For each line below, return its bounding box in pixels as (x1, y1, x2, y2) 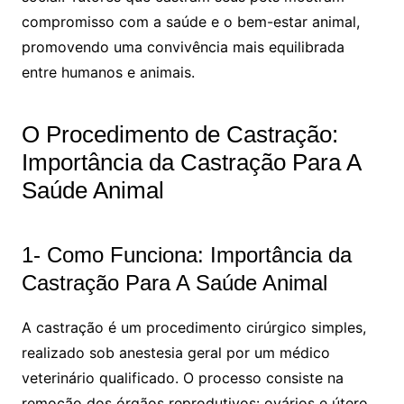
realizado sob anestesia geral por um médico (21, 344, 330, 363)
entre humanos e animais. (21, 63, 195, 82)
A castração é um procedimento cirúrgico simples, (21, 318, 366, 337)
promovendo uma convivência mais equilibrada (21, 38, 344, 57)
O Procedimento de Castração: (21, 121, 338, 149)
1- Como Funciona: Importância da (21, 243, 352, 268)
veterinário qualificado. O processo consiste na (21, 369, 344, 388)
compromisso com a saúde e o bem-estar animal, (21, 13, 360, 32)
